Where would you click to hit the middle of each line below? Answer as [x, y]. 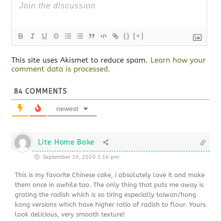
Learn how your [178, 60]
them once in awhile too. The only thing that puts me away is [110, 185]
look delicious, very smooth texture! [70, 215]
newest [68, 109]
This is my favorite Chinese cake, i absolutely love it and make [110, 175]
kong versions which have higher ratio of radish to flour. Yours [110, 205]
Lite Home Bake [67, 143]
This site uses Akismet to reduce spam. [81, 60]
